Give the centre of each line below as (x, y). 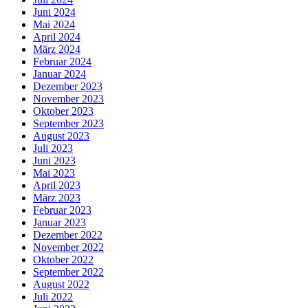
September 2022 (68, 272)
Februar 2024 (62, 61)
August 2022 (61, 284)
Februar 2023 (62, 210)
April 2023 (57, 185)
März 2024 (57, 49)
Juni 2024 (54, 12)
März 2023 (57, 197)
